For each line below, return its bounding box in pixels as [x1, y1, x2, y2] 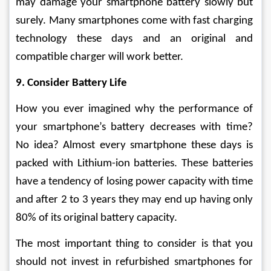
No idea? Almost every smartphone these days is [16, 140, 255, 151]
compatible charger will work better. [16, 51, 183, 63]
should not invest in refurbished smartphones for [16, 256, 255, 268]
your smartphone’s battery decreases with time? [16, 122, 255, 133]
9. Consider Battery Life [16, 77, 127, 89]
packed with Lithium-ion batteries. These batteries [16, 158, 255, 169]
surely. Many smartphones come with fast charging [16, 15, 255, 27]
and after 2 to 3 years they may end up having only [16, 194, 255, 206]
